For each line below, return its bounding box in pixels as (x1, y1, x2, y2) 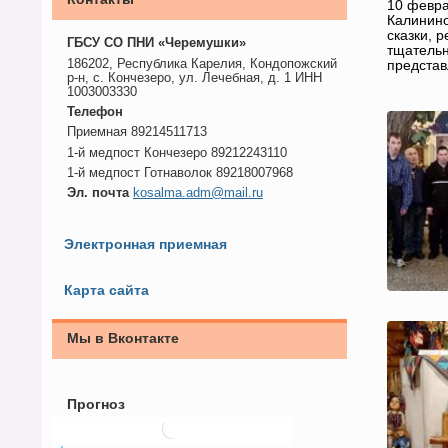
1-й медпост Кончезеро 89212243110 (67, 145, 287, 160)
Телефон (67, 105, 123, 119)
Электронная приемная (63, 236, 227, 252)
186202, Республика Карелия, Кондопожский (67, 56, 337, 71)
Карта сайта (63, 282, 149, 298)
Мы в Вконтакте (67, 330, 179, 346)
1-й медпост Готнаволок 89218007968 (67, 165, 293, 180)
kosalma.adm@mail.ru (133, 186, 263, 201)
